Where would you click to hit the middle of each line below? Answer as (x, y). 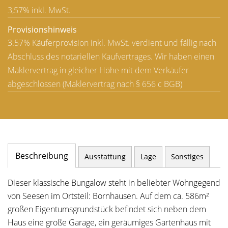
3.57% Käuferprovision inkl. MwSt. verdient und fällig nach (112, 43)
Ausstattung (105, 156)
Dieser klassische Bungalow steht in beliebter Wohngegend (114, 183)
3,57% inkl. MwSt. (39, 10)
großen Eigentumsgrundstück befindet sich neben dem (107, 209)
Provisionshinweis (42, 30)
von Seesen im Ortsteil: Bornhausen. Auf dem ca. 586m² (108, 196)
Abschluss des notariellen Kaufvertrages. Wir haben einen (111, 56)
